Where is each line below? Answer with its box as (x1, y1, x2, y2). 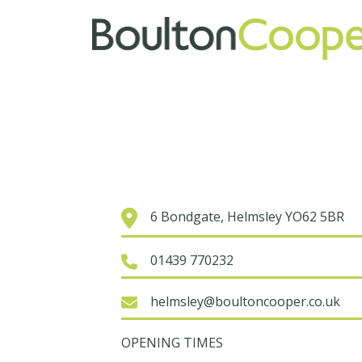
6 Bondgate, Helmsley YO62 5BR (150, 207, 344, 225)
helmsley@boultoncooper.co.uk (150, 293, 340, 311)
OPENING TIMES (121, 334, 223, 352)
